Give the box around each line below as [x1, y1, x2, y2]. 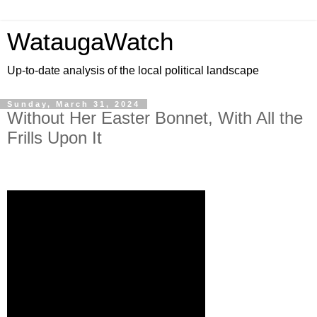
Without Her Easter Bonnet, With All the [7, 108, 303, 127]
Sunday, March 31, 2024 [7, 100, 140, 108]
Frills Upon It [7, 128, 102, 147]
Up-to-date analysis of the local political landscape [7, 64, 259, 76]
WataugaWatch [7, 28, 173, 55]
